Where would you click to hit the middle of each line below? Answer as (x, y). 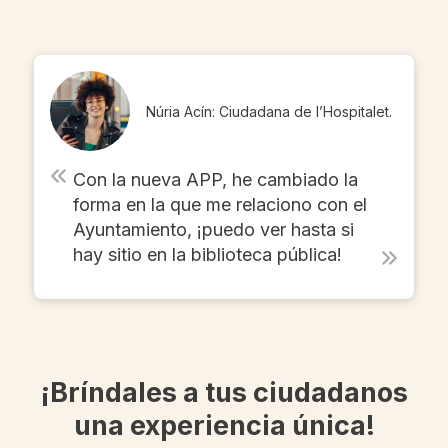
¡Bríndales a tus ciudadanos (224, 392)
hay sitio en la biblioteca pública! (207, 255)
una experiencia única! (224, 425)
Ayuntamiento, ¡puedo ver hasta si (213, 230)
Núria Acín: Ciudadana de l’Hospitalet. (269, 111)
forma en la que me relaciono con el (219, 205)
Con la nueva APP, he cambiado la (215, 180)
